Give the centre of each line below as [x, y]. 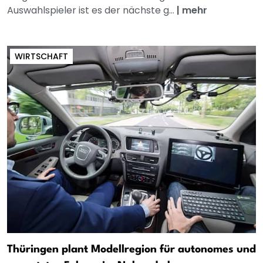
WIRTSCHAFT [41, 57]
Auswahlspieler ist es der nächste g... [92, 11]
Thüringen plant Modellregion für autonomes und [131, 250]
